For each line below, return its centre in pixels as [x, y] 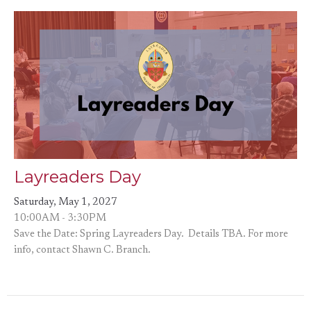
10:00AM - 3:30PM [60, 218]
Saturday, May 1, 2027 [66, 202]
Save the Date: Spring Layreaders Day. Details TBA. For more [151, 234]
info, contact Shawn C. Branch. [82, 250]
